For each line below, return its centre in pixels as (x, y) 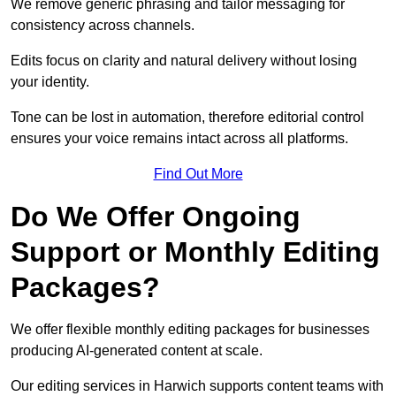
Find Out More (198, 174)
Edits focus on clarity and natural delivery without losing (184, 61)
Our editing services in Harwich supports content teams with (197, 386)
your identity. (50, 82)
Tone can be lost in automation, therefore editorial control (187, 118)
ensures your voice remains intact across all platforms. (179, 139)
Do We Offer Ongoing (156, 217)
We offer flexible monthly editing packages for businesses (190, 330)
